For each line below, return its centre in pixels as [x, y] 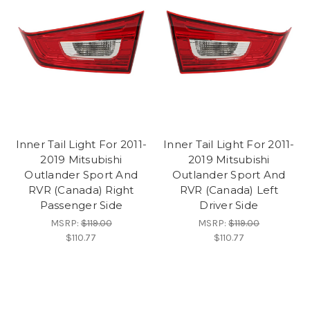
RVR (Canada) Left [229, 190]
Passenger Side [81, 205]
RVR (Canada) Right [81, 190]
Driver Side [229, 205]
